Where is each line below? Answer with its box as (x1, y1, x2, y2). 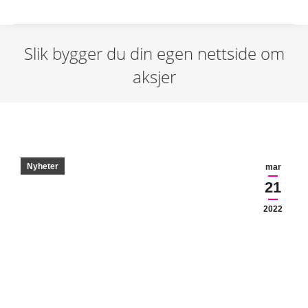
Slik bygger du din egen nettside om (23, 42, 285, 65)
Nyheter (27, 162, 58, 171)
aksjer (132, 65, 176, 88)
